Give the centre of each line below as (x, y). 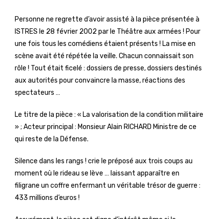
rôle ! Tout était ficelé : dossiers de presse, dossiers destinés (108, 68)
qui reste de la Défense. (52, 139)
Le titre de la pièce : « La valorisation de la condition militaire (109, 115)
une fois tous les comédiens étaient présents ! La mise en (105, 44)
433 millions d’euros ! (47, 198)
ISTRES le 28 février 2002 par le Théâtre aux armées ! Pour (108, 32)
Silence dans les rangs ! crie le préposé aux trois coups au (104, 161)
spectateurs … (37, 93)
